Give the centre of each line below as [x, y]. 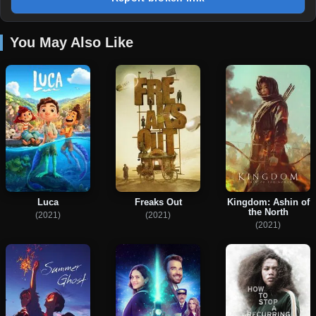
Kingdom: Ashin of [268, 202]
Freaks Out [158, 202]
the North [268, 212]
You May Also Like [72, 43]
